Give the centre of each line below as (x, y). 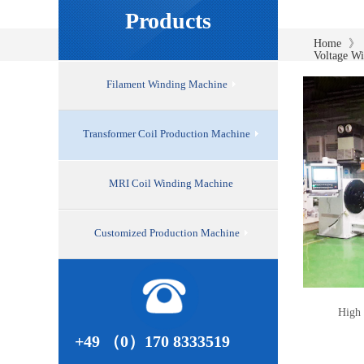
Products (168, 21)
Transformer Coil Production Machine (167, 134)
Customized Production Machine (167, 233)
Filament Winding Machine (167, 84)
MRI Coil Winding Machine (171, 183)
